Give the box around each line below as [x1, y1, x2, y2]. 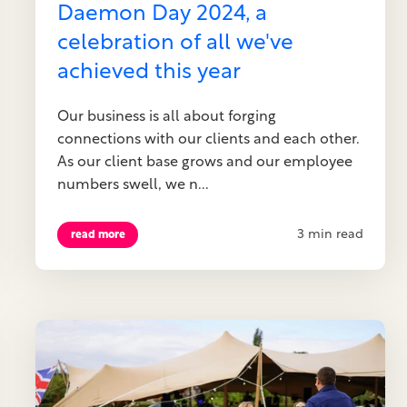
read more [70, 229, 125, 241]
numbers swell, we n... [57, 177, 210, 193]
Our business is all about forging [57, 109, 277, 124]
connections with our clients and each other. [57, 132, 361, 147]
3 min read [296, 228, 363, 243]
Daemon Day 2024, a [57, 4, 268, 26]
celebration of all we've [57, 33, 294, 55]
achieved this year [57, 62, 242, 84]
